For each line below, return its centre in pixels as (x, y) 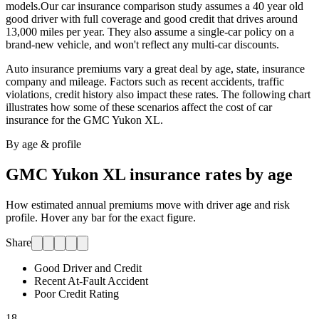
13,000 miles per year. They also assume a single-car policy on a (150, 31)
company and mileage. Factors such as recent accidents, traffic (145, 81)
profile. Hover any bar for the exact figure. (101, 217)
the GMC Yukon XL (114, 120)
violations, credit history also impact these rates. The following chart (158, 94)
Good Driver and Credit (88, 268)
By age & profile (43, 144)
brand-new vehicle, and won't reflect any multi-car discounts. (142, 44)
